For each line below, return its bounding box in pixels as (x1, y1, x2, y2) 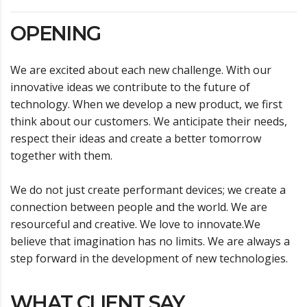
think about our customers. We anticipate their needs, (10, 114, 287, 130)
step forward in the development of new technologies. (10, 251, 288, 267)
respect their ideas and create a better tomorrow (10, 131, 261, 147)
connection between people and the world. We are (10, 199, 267, 215)
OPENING (10, 21, 101, 46)
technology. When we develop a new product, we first (10, 97, 282, 112)
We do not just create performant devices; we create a (10, 182, 286, 198)
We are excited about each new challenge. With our (10, 62, 271, 78)
